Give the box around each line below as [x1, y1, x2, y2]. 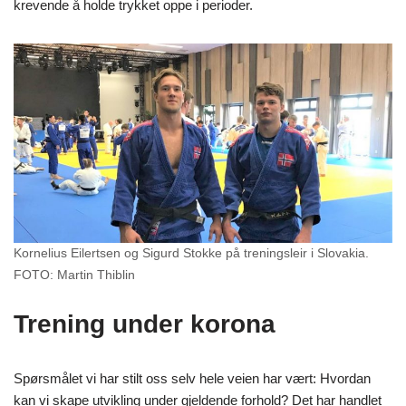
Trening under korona [14, 309, 275, 338]
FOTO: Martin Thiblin [14, 267, 135, 282]
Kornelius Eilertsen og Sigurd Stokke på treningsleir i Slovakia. [14, 246, 369, 260]
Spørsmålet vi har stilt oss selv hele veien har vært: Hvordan [14, 370, 371, 386]
